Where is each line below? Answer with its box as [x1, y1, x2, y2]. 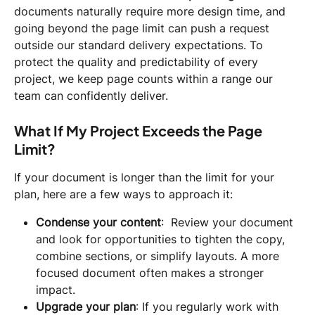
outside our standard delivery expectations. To [14, 38, 266, 53]
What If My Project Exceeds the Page [14, 121, 265, 139]
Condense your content [36, 214, 161, 229]
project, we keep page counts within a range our [14, 72, 276, 86]
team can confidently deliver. [14, 89, 168, 103]
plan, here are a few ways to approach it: [14, 186, 233, 201]
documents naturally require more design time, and [14, 4, 289, 19]
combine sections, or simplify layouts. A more [36, 248, 283, 263]
